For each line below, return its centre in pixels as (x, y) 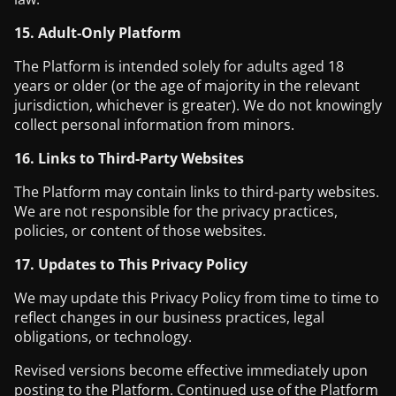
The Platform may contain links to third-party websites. (197, 192)
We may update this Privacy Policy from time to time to (197, 298)
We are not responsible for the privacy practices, (176, 211)
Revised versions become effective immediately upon (191, 370)
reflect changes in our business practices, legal (169, 317)
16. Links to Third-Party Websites (129, 158)
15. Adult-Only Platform (98, 33)
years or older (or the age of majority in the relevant (187, 86)
